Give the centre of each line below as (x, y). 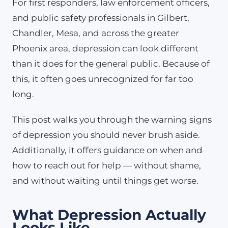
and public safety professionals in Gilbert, (101, 18)
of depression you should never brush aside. (106, 135)
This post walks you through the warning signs (112, 119)
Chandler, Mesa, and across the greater (96, 33)
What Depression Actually (109, 215)
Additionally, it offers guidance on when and (107, 150)
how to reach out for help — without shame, (107, 165)
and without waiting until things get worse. (105, 180)
